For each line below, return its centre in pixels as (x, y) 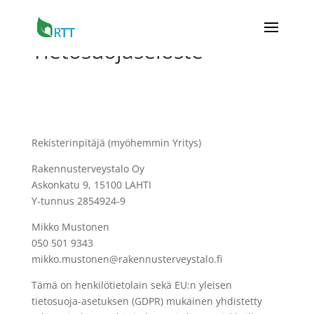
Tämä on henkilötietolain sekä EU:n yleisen (131, 285)
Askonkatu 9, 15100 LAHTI (91, 185)
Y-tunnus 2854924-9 (78, 201)
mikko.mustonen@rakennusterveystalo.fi (127, 259)
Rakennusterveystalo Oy (88, 169)
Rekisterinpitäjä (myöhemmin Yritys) (116, 143)
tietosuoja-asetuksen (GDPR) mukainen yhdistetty (146, 301)
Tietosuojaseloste (117, 51)
